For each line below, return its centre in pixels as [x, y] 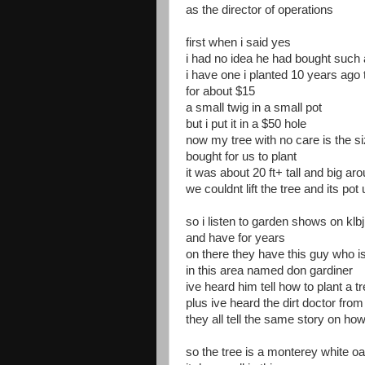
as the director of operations [259, 10]
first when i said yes [238, 42]
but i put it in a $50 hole [246, 124]
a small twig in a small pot [254, 108]
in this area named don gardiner [269, 270]
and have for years [235, 238]
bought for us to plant [241, 156]
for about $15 [220, 91]
